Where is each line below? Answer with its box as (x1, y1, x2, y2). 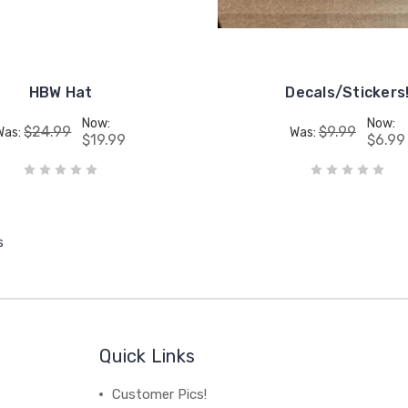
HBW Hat (28, 83, 93, 101)
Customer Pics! (112, 385, 208, 403)
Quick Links (99, 344, 196, 367)
